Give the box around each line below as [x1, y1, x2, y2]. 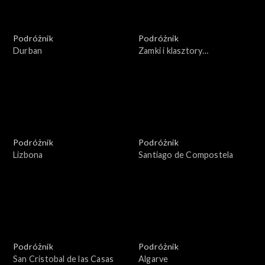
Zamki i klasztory [138, 46, 203, 56]
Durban [13, 46, 43, 56]
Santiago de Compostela [138, 150, 234, 160]
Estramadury [138, 58, 188, 69]
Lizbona [13, 150, 43, 160]
